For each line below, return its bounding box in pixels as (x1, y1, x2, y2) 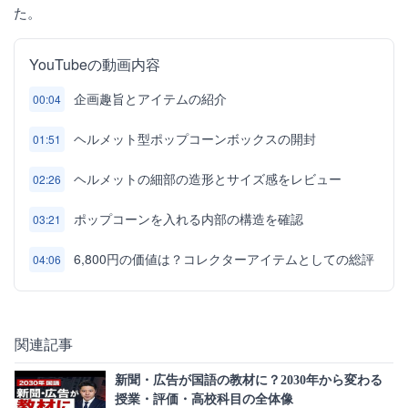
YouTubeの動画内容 (29, 54, 160, 75)
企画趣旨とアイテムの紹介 (74, 89, 227, 107)
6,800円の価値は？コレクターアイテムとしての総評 (74, 250, 374, 268)
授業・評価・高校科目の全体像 (115, 393, 293, 406)
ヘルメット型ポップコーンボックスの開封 (74, 129, 316, 148)
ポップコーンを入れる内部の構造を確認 (74, 209, 303, 228)
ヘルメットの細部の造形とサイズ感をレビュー (74, 169, 342, 188)
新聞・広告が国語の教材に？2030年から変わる (115, 373, 382, 387)
